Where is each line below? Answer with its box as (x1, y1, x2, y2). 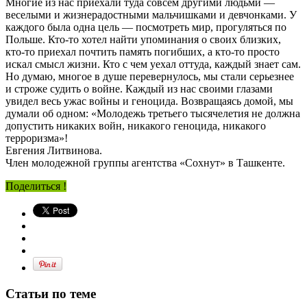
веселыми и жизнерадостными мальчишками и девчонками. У (5, 8, 297, 21)
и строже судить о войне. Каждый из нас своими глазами (5, 82, 273, 95)
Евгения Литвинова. (5, 144, 102, 156)
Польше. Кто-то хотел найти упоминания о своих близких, (5, 33, 281, 45)
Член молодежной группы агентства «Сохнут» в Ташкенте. (5, 156, 285, 169)
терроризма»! (5, 132, 68, 144)
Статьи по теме (5, 286, 96, 302)
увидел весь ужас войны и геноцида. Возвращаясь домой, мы (5, 95, 293, 107)
